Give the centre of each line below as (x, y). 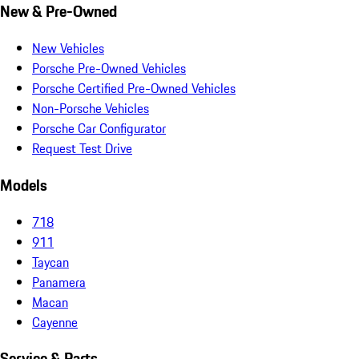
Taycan (50, 262)
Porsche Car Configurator (99, 129)
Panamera (59, 282)
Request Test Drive (82, 149)
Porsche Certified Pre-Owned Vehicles (134, 89)
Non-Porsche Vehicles (91, 109)
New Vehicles (68, 48)
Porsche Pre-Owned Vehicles (109, 69)
